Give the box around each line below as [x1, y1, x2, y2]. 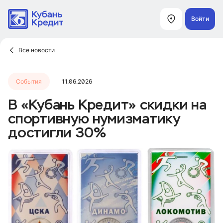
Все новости [18, 46, 55, 54]
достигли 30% [8, 124, 106, 142]
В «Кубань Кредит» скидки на [8, 96, 207, 114]
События [16, 77, 42, 85]
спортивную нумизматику [8, 110, 181, 128]
